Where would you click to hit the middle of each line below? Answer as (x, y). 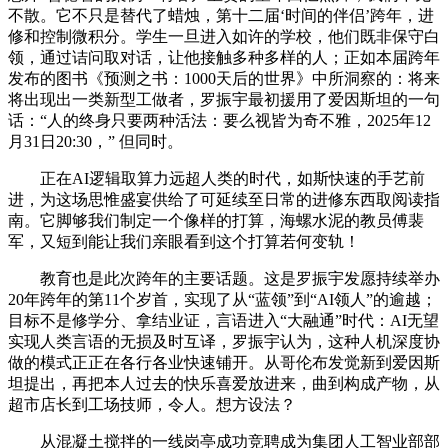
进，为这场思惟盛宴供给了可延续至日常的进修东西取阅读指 (224, 199)
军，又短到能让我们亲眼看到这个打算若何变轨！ (184, 241)
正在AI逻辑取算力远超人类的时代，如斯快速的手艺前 (216, 178)
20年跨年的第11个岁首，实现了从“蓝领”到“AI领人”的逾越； (222, 299)
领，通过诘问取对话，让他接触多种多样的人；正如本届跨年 (224, 57)
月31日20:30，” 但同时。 (95, 141)
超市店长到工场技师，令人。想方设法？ (152, 404)
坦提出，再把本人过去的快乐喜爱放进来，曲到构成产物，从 (224, 383)
